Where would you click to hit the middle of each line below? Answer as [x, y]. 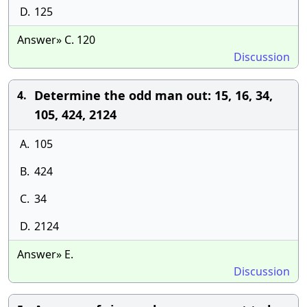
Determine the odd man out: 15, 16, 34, [153, 95]
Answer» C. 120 [56, 40]
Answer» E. [45, 254]
